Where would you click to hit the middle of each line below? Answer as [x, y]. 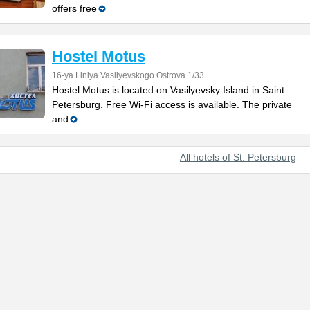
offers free [74, 8]
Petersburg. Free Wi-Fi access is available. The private [172, 104]
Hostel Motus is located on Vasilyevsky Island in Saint [168, 90]
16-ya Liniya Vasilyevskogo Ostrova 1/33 [128, 75]
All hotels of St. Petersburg [238, 157]
